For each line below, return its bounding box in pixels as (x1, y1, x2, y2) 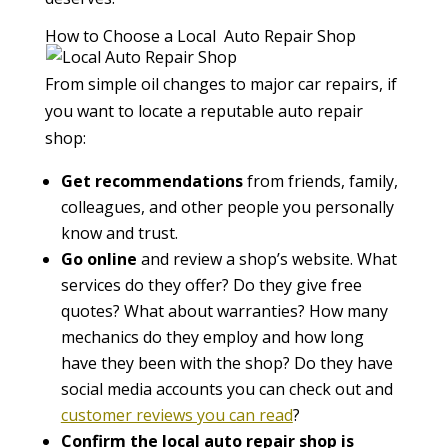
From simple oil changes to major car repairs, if (44, 73, 397, 95)
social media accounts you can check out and (60, 378, 393, 400)
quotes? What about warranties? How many (60, 300, 388, 322)
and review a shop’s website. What (140, 248, 397, 270)
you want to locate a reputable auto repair (44, 100, 363, 122)
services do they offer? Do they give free (60, 274, 362, 296)
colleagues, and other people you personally (60, 196, 394, 218)
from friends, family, (242, 170, 398, 192)
